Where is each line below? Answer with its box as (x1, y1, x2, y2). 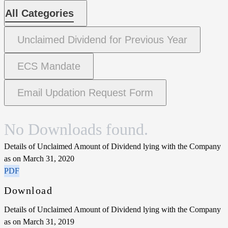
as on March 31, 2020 (4, 154, 74, 163)
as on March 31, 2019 (4, 217, 74, 226)
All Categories (5, 7, 74, 19)
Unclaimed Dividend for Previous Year (17, 34, 187, 45)
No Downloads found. (4, 120, 148, 138)
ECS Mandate (17, 60, 80, 72)
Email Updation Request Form (17, 87, 153, 98)
